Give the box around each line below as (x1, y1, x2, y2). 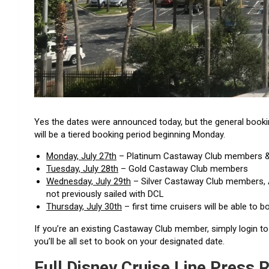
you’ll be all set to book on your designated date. (34, 235, 227, 247)
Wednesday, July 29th (46, 175, 131, 187)
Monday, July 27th (46, 150, 116, 162)
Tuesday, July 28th (46, 163, 118, 174)
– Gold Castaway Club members (118, 163, 248, 174)
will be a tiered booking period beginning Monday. (34, 128, 225, 140)
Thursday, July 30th (46, 201, 122, 212)
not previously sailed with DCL (46, 188, 164, 199)
